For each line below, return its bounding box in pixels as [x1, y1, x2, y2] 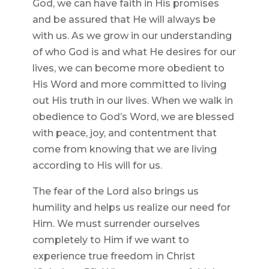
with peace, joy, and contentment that [32, 127, 217, 139]
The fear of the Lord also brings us [32, 186, 199, 198]
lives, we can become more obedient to [32, 62, 225, 74]
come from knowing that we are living [32, 144, 217, 156]
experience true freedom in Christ [32, 250, 195, 262]
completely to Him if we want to [32, 234, 189, 246]
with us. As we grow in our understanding [32, 30, 232, 42]
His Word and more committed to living [32, 79, 226, 91]
